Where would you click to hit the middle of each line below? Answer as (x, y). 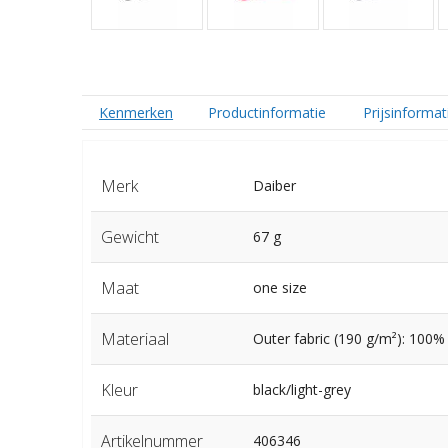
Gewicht (129, 237)
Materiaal (134, 339)
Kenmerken (136, 113)
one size (279, 288)
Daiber (274, 186)
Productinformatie (267, 113)
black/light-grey (301, 390)
